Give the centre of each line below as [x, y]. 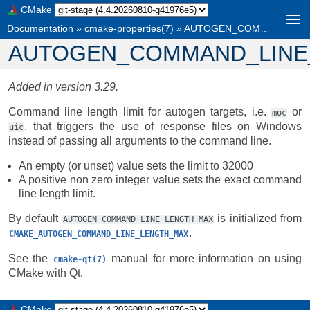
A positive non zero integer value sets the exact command [160, 180]
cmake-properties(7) [129, 28]
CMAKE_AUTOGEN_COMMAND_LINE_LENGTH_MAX [99, 234]
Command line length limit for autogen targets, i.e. [140, 112]
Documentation [40, 28]
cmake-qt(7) [80, 259]
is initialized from [258, 218]
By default [35, 218]
